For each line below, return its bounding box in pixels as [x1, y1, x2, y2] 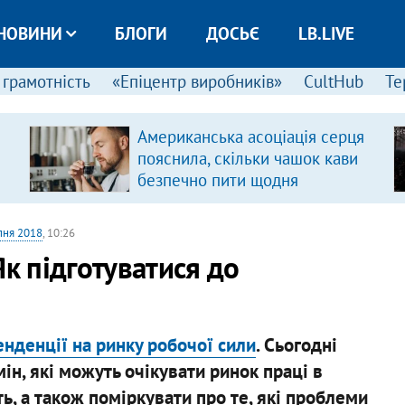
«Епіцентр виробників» [111, 71, 282, 92]
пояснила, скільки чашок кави [137, 147, 358, 169]
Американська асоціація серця [137, 126, 364, 147]
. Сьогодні [255, 332, 337, 357]
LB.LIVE [297, 23, 354, 44]
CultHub [303, 71, 363, 92]
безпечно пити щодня [137, 169, 298, 191]
